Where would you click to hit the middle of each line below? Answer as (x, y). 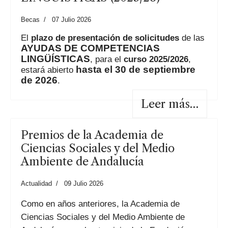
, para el (107, 59)
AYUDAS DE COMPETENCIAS (90, 48)
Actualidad (36, 184)
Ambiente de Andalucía (82, 162)
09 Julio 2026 (84, 184)
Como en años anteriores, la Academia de (100, 204)
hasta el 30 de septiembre (136, 70)
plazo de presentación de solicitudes (105, 38)
